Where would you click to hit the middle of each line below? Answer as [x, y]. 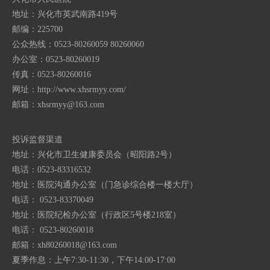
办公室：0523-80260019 [56, 59]
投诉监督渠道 [37, 140]
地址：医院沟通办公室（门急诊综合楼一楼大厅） [105, 185]
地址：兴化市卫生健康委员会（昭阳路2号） [94, 155]
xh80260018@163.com [77, 245]
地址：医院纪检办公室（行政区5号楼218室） [96, 215]
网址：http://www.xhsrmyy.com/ [69, 89]
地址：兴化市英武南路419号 [65, 14]
